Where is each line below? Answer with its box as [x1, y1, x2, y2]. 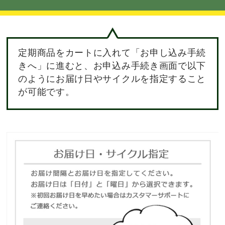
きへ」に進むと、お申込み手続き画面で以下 [18, 60, 206, 71]
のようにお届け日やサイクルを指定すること [18, 73, 206, 84]
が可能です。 [18, 86, 75, 97]
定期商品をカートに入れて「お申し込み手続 [18, 47, 206, 58]
